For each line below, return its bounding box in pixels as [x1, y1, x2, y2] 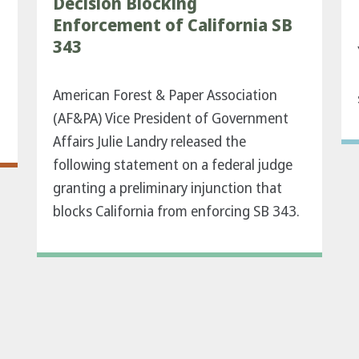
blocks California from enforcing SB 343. [53, 200, 303, 223]
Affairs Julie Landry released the [53, 131, 246, 153]
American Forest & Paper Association [53, 84, 277, 107]
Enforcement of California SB [53, 12, 292, 39]
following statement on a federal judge [53, 154, 292, 176]
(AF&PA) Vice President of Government [53, 107, 288, 130]
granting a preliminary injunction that [53, 177, 282, 200]
